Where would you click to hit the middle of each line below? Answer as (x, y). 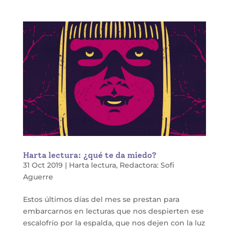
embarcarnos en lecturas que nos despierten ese (113, 211)
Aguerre (38, 177)
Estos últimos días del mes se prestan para (101, 200)
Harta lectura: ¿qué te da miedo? (89, 155)
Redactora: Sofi (147, 165)
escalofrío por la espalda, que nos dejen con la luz (114, 223)
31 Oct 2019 (43, 165)
